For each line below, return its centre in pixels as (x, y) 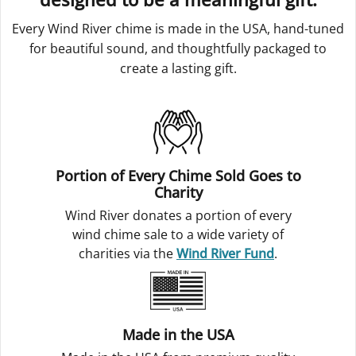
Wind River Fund (225, 253)
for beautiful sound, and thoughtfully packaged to (178, 48)
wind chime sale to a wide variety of (178, 234)
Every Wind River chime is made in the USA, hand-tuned (178, 29)
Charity (178, 192)
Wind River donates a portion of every (178, 215)
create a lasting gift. (178, 68)
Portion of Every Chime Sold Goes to (178, 176)
